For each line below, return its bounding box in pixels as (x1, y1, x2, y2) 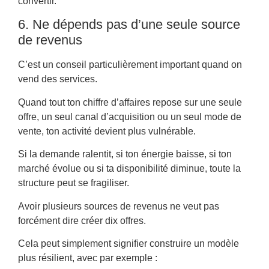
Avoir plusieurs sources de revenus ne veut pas (18, 201, 219, 211)
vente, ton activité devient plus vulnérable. (18, 125, 196, 136)
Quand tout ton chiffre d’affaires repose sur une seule (18, 97, 242, 107)
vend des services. (18, 74, 97, 85)
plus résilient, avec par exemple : (18, 253, 157, 263)
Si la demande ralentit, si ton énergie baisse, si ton (18, 149, 232, 160)
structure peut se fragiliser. (18, 178, 129, 189)
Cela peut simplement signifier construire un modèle (18, 238, 239, 249)
